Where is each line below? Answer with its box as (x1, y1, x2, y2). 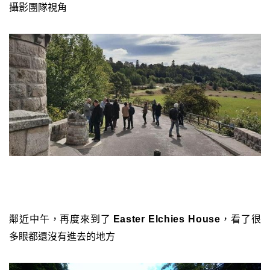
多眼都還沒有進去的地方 (9, 230, 115, 242)
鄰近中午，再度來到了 (9, 212, 113, 224)
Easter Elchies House (113, 213, 221, 224)
